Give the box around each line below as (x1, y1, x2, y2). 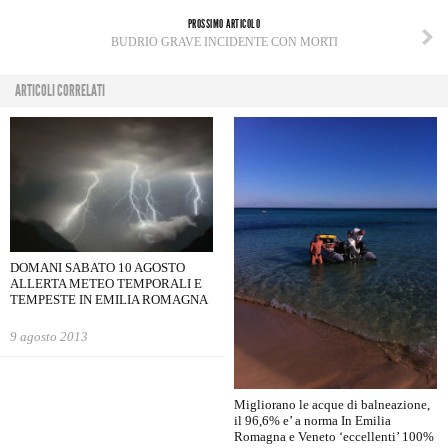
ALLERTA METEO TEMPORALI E (10, 276, 202, 292)
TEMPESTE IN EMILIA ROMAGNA (10, 292, 208, 308)
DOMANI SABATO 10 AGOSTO (10, 260, 185, 276)
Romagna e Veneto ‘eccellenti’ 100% (234, 428, 434, 444)
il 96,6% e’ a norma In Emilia (234, 412, 391, 428)
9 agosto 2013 (10, 329, 88, 345)
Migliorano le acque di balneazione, (234, 396, 430, 412)
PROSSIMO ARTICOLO (187, 17, 261, 31)
